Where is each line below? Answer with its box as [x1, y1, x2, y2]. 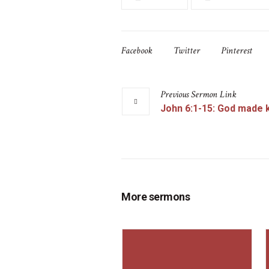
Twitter [174, 44, 200, 57]
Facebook [121, 44, 153, 57]
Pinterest [221, 44, 252, 57]
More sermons [121, 190, 190, 203]
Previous [160, 88, 189, 101]
